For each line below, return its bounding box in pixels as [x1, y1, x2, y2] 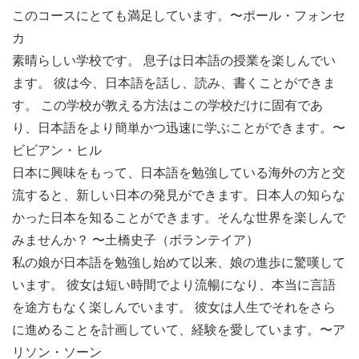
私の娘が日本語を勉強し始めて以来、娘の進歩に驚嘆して [12, 255, 345, 269]
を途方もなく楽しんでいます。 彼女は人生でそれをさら [12, 300, 336, 314]
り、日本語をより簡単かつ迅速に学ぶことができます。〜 [12, 120, 345, 135]
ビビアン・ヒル [12, 143, 102, 157]
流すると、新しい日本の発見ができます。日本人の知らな [12, 188, 345, 202]
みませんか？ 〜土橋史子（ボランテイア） [12, 232, 259, 247]
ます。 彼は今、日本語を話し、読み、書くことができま [12, 75, 336, 90]
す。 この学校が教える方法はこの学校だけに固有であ [12, 98, 323, 112]
